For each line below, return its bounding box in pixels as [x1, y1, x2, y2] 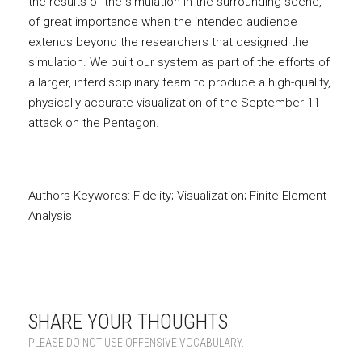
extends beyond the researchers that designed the [28, 35, 309, 49]
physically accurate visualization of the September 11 [28, 95, 320, 110]
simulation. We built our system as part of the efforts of [28, 55, 330, 69]
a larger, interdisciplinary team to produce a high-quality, [28, 75, 330, 90]
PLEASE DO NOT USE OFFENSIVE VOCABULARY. [28, 336, 244, 349]
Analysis [28, 208, 72, 223]
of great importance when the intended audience [28, 15, 297, 29]
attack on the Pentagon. [28, 116, 159, 130]
